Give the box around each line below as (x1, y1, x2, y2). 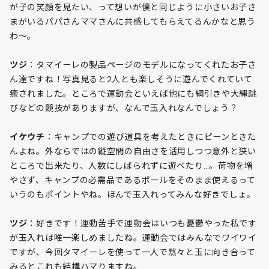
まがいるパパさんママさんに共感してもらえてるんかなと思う (10, 16, 256, 27)
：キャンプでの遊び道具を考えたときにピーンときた (44, 131, 256, 142)
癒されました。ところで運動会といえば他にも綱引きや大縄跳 (10, 88, 257, 99)
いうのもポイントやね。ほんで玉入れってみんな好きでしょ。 (10, 189, 256, 200)
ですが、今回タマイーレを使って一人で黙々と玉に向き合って (10, 246, 256, 258)
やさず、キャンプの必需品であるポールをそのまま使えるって (10, 174, 256, 186)
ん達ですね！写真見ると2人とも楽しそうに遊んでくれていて (10, 73, 253, 85)
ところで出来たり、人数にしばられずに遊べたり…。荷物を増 (10, 160, 253, 171)
